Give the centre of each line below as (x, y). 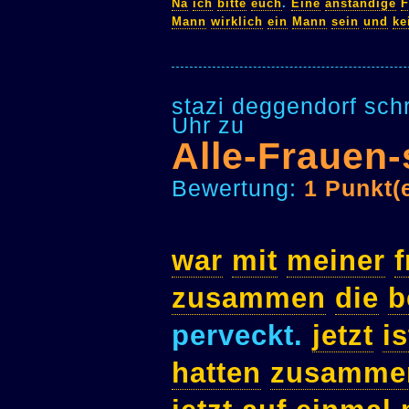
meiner (336, 261)
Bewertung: (238, 188)
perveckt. (242, 336)
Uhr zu (208, 125)
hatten (216, 373)
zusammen (249, 299)
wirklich (237, 22)
